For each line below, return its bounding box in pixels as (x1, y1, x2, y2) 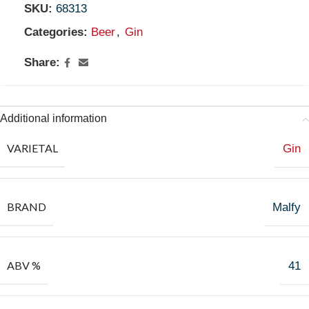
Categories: (24, 26, 88, 39)
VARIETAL (7, 141, 58, 154)
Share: (24, 56, 60, 69)
